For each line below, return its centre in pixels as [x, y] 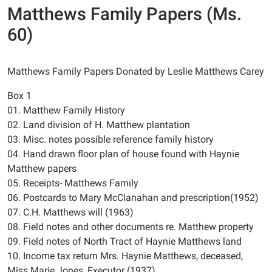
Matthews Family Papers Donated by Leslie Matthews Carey [136, 71]
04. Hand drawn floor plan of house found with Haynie [123, 154]
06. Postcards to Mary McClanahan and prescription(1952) [133, 198]
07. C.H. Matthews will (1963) [70, 212]
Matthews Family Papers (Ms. [124, 14]
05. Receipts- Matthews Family [73, 183]
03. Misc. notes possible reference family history [110, 139]
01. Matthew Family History [66, 110]
